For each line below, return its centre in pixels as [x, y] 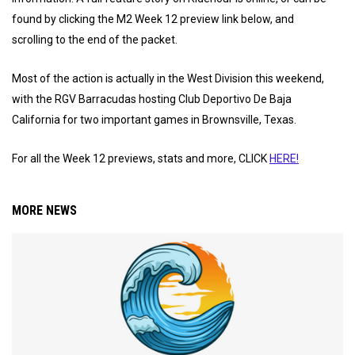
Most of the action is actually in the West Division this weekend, [168, 78]
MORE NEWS [44, 210]
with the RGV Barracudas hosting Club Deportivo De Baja [152, 99]
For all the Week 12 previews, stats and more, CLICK [141, 158]
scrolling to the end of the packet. [96, 40]
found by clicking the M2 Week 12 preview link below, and [153, 19]
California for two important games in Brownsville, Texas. [155, 120]
